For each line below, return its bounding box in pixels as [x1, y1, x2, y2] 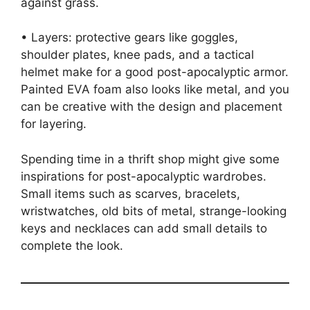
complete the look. [21, 238, 123, 253]
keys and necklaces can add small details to [21, 221, 267, 235]
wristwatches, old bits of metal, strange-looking [21, 203, 286, 218]
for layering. [21, 117, 86, 131]
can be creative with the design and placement [21, 100, 282, 114]
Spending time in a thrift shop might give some [21, 152, 280, 166]
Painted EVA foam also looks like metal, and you [21, 82, 289, 97]
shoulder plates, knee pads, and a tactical [21, 48, 254, 62]
